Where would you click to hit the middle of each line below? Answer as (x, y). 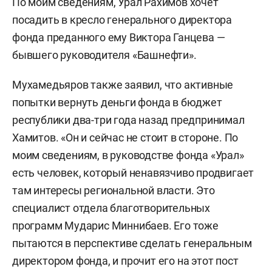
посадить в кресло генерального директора (122, 20)
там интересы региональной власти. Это (114, 190)
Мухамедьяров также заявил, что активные (123, 85)
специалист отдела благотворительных (111, 208)
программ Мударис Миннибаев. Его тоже (115, 226)
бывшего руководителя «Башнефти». (104, 55)
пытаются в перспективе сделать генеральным (132, 243)
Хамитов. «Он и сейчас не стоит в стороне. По (125, 138)
